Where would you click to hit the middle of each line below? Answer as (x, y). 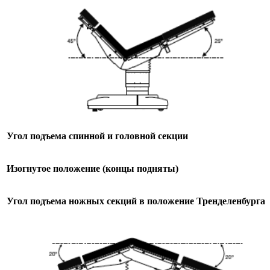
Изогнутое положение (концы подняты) (93, 168)
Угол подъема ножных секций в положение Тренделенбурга (136, 201)
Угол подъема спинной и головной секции (97, 136)
